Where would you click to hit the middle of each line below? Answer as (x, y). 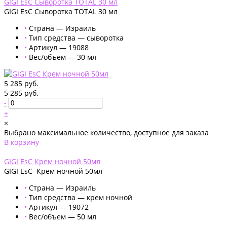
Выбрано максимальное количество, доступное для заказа (106, 132)
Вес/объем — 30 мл (63, 57)
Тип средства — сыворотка (76, 37)
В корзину (22, 142)
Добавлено (23, 152)
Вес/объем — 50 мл (63, 216)
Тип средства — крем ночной (81, 197)
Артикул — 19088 (59, 47)
